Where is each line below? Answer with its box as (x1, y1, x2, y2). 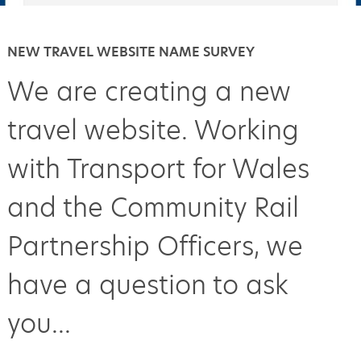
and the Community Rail (6, 189, 299, 226)
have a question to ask (6, 266, 288, 303)
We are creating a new (6, 73, 290, 110)
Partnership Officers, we (6, 227, 303, 264)
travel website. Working (6, 111, 299, 148)
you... (6, 305, 71, 342)
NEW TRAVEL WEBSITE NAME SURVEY (6, 42, 255, 61)
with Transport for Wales (6, 150, 309, 187)
